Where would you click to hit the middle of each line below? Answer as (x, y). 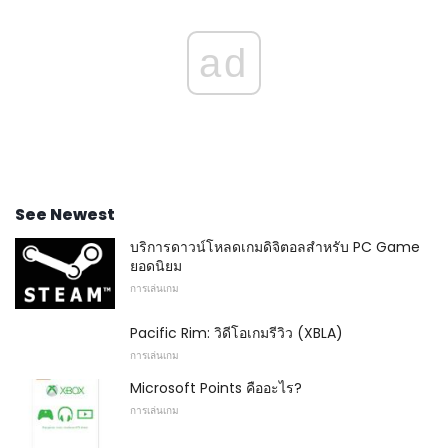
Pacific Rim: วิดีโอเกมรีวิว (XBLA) (236, 333)
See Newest (65, 214)
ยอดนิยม (156, 265)
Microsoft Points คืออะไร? (216, 388)
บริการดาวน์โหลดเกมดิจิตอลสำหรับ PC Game (275, 246)
